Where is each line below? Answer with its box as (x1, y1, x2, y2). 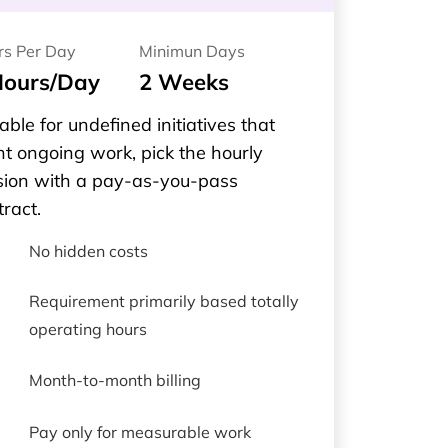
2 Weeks (138, 68, 229, 96)
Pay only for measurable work (28, 421, 251, 442)
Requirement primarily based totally (28, 291, 299, 311)
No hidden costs (28, 240, 148, 261)
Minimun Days (138, 41, 245, 61)
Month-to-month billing (28, 369, 201, 390)
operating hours (28, 319, 147, 339)
